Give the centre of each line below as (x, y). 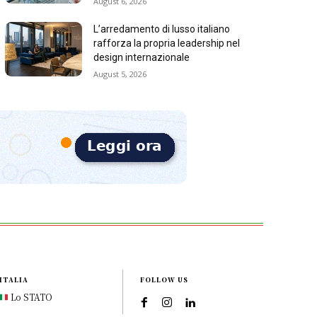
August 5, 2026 (120, 74)
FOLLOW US (165, 280)
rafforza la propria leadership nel (167, 44)
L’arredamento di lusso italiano (162, 29)
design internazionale (142, 58)
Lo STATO (31, 297)
